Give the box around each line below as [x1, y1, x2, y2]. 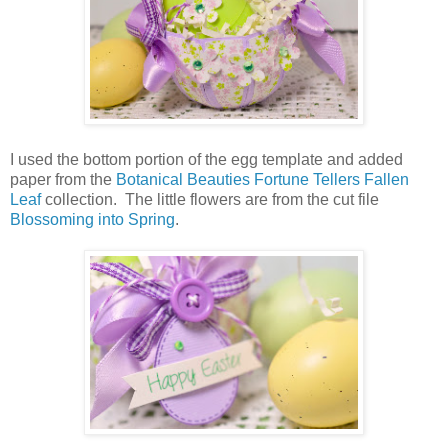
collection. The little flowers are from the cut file [41, 190, 379, 208]
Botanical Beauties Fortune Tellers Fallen [116, 170, 409, 188]
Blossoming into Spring [10, 210, 175, 228]
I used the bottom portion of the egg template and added [10, 150, 403, 168]
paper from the [10, 170, 116, 188]
